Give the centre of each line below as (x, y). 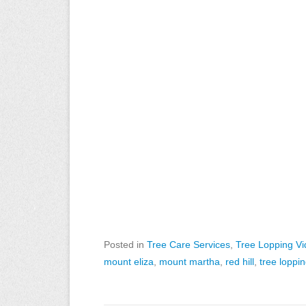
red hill (240, 262)
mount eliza (129, 262)
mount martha (190, 262)
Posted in (125, 245)
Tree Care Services (189, 245)
